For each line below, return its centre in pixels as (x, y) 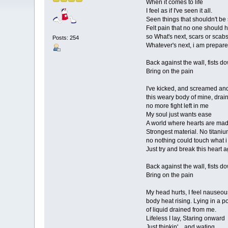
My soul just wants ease (179, 115)
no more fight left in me (177, 106)
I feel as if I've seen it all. (179, 11)
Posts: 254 (66, 37)
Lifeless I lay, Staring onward (185, 219)
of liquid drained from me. (181, 210)
